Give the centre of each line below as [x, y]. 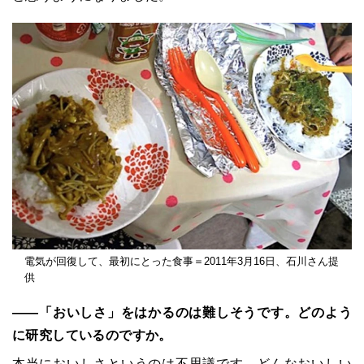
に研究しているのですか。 [92, 335]
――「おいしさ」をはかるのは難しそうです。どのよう [182, 312]
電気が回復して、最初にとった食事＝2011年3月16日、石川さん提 [182, 261]
